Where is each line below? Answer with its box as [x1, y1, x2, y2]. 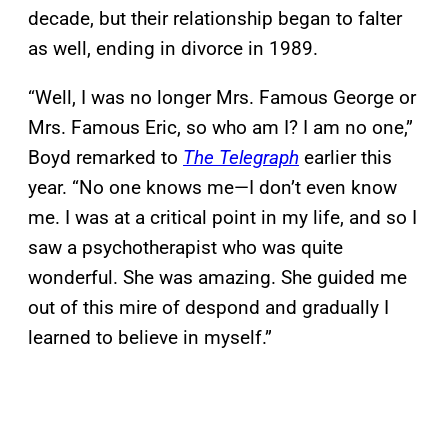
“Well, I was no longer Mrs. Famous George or [28, 86, 416, 110]
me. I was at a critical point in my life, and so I [28, 206, 417, 230]
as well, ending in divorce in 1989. [28, 37, 318, 61]
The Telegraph [183, 146, 299, 170]
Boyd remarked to [28, 146, 178, 170]
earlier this [304, 146, 392, 170]
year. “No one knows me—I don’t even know [28, 176, 397, 200]
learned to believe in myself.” [28, 326, 272, 350]
